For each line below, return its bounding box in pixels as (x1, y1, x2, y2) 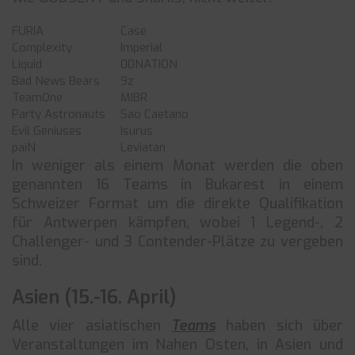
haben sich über (216, 316, 343, 335)
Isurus (120, 123, 153, 139)
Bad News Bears (12, 73, 100, 89)
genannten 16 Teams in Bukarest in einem (12, 175, 343, 194)
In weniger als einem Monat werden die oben (12, 156, 343, 175)
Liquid (12, 56, 42, 72)
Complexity (12, 40, 72, 55)
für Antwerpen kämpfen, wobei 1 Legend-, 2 (12, 213, 343, 232)
